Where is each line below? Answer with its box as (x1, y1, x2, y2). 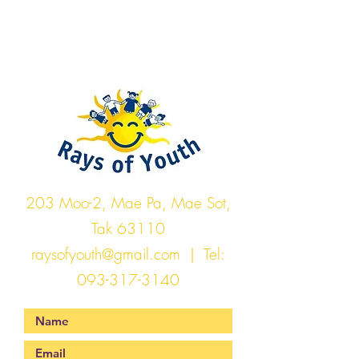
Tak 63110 (91, 218, 165, 239)
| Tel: (180, 244, 225, 264)
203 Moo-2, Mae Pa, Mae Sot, (26, 192, 231, 213)
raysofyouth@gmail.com (31, 244, 180, 264)
